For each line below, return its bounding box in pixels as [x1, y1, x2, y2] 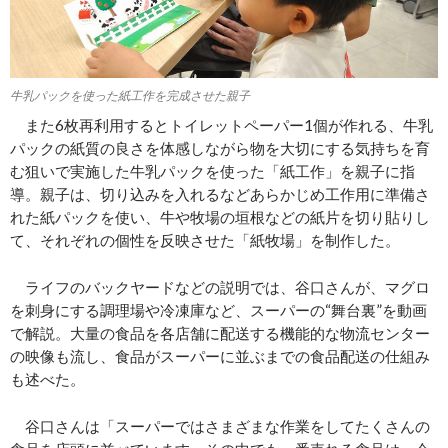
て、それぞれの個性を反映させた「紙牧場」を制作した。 [10, 231, 400, 250]
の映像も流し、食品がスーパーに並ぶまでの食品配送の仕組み [10, 347, 430, 366]
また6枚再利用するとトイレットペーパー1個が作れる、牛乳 [10, 116, 433, 135]
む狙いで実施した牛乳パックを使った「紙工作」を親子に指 [10, 162, 415, 181]
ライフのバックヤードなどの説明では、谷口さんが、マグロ [10, 278, 430, 297]
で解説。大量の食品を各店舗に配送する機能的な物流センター [10, 324, 430, 343]
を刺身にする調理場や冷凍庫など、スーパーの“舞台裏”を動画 [10, 301, 427, 320]
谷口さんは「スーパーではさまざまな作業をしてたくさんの [10, 417, 430, 436]
